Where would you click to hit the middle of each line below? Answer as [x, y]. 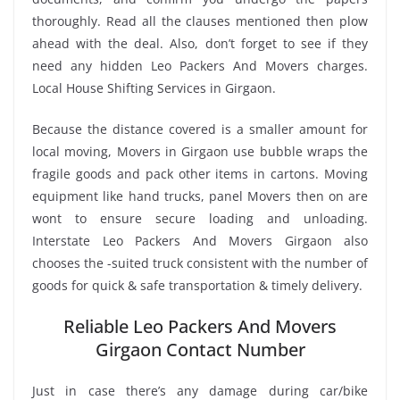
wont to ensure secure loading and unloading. [200, 218]
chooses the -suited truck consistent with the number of [200, 262]
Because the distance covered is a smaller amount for [200, 129]
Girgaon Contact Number [200, 349]
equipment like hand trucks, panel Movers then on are [200, 196]
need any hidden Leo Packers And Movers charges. [200, 65]
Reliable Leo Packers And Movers [200, 326]
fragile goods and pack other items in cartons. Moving [200, 173]
